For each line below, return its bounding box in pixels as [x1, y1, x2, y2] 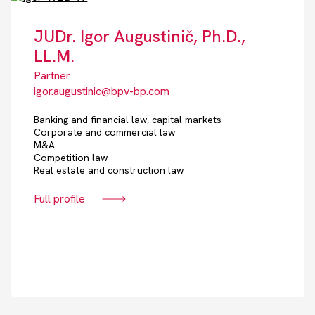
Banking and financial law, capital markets [34, 113, 222, 127]
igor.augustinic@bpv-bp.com [34, 84, 170, 99]
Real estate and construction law [34, 164, 184, 177]
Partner [34, 68, 71, 84]
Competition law [34, 151, 108, 165]
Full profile [34, 191, 86, 207]
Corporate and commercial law [34, 126, 176, 139]
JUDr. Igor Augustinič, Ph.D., [34, 25, 246, 48]
